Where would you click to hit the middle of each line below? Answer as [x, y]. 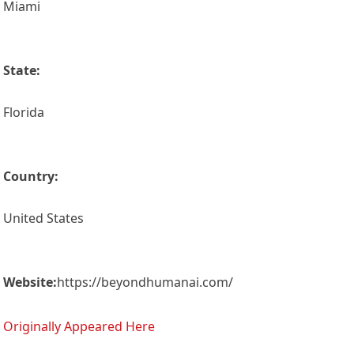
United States [44, 218]
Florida [24, 113]
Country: [31, 177]
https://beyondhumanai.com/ [145, 282]
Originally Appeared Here [79, 327]
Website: [30, 282]
